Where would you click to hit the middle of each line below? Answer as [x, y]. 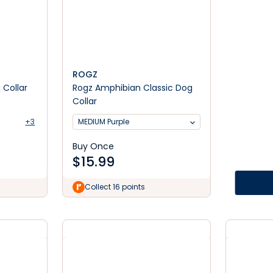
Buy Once [94, 146]
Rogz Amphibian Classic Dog [133, 88]
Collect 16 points [115, 187]
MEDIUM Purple [104, 122]
